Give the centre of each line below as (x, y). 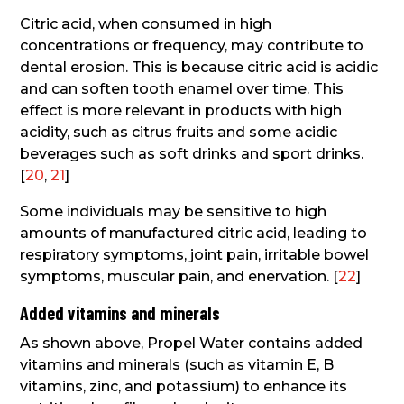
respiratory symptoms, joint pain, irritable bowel (195, 254)
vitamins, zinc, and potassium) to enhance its (184, 386)
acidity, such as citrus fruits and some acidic (179, 132)
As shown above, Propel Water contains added (192, 343)
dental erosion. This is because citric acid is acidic (199, 67)
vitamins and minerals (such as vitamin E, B (177, 364)
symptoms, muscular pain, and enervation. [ (179, 276)
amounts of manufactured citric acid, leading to (194, 233)
